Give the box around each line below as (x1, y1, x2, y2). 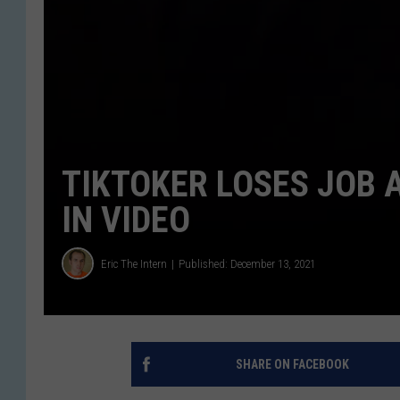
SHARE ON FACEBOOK (235, 357, 349, 372)
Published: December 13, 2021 (179, 256, 315, 271)
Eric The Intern (101, 256, 167, 271)
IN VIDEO (62, 199, 190, 242)
